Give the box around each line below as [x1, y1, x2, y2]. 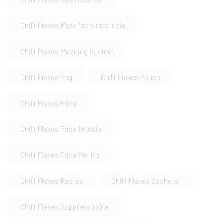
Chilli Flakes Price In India [20, 124, 102, 134]
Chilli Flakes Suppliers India [20, 202, 108, 212]
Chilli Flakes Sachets [111, 176, 179, 186]
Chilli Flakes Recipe [20, 176, 83, 186]
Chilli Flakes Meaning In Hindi [20, 47, 113, 56]
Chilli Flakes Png [20, 73, 72, 82]
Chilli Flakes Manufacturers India [20, 21, 126, 30]
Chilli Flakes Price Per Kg [20, 150, 99, 160]
